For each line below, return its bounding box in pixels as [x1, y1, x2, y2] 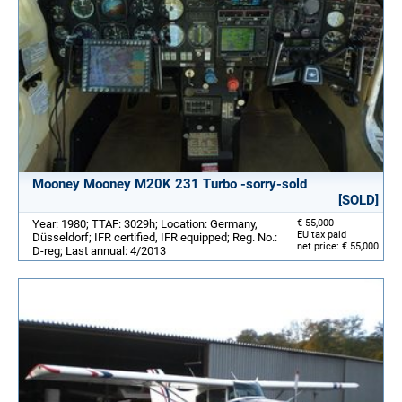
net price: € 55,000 [297, 240, 379, 252]
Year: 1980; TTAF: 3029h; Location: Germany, [32, 216, 258, 231]
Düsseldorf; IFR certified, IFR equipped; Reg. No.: [32, 230, 277, 244]
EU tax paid [297, 228, 346, 240]
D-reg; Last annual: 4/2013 [32, 243, 166, 258]
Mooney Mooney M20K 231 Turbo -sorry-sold [32, 175, 307, 192]
